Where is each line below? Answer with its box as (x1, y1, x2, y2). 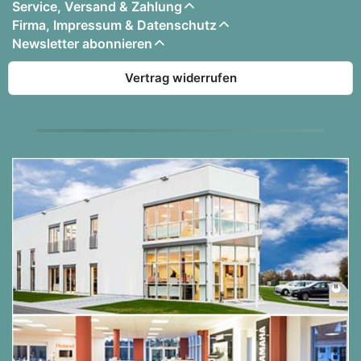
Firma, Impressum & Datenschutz (12, 17, 217, 34)
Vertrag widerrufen (124, 70, 237, 86)
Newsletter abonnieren (12, 35, 152, 52)
